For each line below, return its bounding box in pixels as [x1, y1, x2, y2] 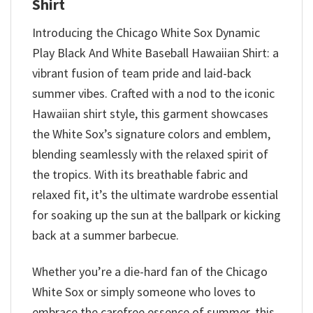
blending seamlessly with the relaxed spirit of [32, 145, 268, 162]
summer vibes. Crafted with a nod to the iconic [32, 85, 275, 101]
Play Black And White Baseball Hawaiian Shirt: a [32, 44, 279, 61]
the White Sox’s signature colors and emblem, [32, 125, 270, 142]
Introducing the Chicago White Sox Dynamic [32, 24, 260, 41]
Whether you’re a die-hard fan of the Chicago [32, 263, 268, 279]
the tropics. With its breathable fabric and [32, 166, 248, 182]
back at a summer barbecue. [32, 226, 179, 243]
